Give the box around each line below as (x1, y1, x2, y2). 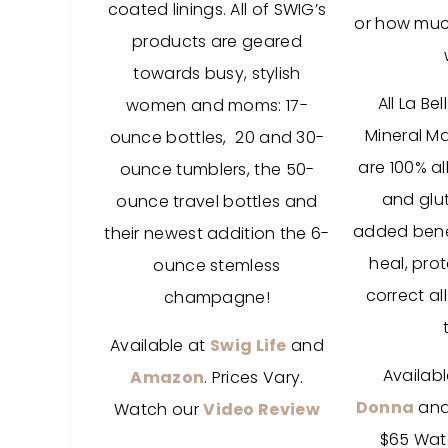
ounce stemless (153, 254, 281, 277)
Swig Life (210, 334, 287, 357)
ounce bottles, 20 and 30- (109, 126, 325, 149)
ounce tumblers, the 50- (119, 158, 315, 181)
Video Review (203, 398, 320, 421)
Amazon (130, 366, 205, 389)
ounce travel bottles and (116, 190, 318, 213)
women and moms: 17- (126, 94, 308, 117)
